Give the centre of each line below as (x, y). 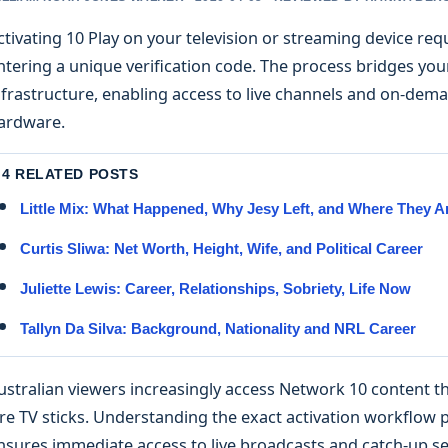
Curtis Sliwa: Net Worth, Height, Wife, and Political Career (221, 249)
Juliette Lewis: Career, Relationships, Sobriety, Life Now (215, 289)
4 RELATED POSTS (70, 174)
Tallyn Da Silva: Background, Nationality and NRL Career (218, 329)
